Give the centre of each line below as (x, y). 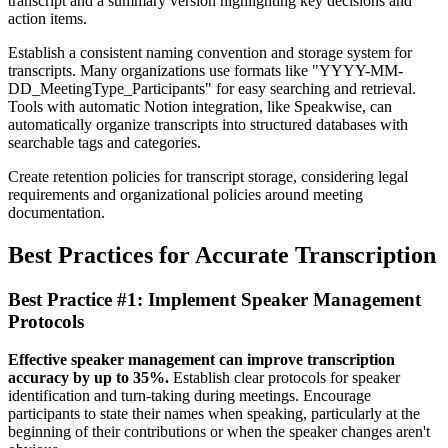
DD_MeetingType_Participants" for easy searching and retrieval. (212, 88)
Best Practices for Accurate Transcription (222, 254)
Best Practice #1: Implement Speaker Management (214, 299)
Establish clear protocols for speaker (284, 378)
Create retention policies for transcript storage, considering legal (208, 176)
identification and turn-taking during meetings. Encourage (189, 396)
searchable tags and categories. (104, 142)
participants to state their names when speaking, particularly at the (214, 414)
